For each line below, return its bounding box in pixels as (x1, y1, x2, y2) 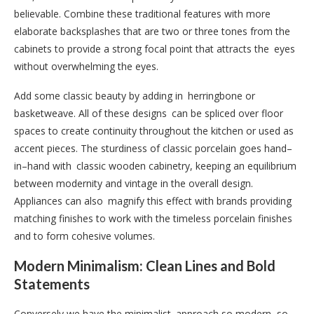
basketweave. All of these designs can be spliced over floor (14, 106, 283, 120)
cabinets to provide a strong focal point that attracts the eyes (14, 41, 295, 55)
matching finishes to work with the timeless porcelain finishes (14, 211, 292, 225)
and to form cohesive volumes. (14, 228, 155, 243)
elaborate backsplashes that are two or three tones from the (14, 24, 290, 38)
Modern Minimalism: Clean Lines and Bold (14, 257, 275, 274)
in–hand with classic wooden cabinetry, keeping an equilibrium (14, 158, 296, 172)
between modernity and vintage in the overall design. (14, 176, 253, 190)
